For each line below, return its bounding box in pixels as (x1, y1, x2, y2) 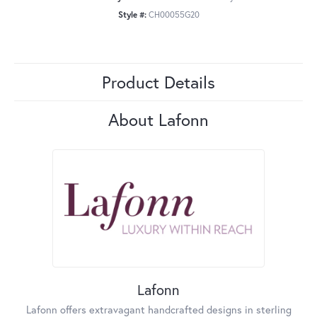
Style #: (117, 9, 146, 21)
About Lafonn (108, 108, 209, 132)
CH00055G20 (148, 9, 200, 21)
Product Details (102, 71, 215, 94)
